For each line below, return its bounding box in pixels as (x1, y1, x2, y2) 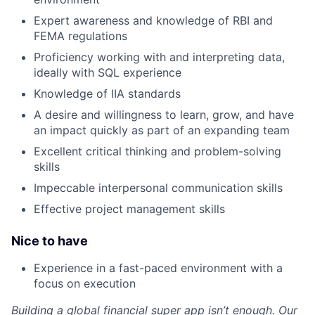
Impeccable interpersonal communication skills (34, 181, 283, 195)
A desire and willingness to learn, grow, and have (34, 108, 294, 122)
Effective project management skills (34, 202, 225, 217)
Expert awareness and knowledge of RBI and (34, 13, 273, 28)
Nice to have (11, 233, 88, 249)
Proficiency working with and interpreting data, (34, 50, 285, 65)
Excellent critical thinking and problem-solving (34, 144, 281, 159)
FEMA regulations (34, 29, 127, 44)
